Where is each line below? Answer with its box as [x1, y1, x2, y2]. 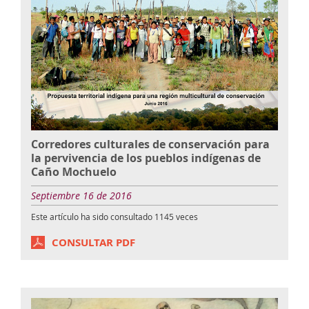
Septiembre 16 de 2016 [31, 188, 132, 202]
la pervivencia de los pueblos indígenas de [31, 150, 261, 166]
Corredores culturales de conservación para [31, 136, 270, 152]
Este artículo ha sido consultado [31, 210, 154, 222]
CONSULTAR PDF [52, 235, 135, 250]
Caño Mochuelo [31, 163, 117, 179]
